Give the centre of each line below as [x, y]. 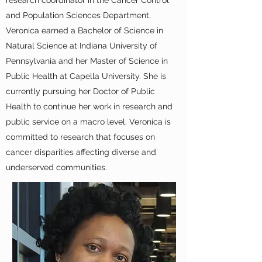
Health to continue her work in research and [89, 106]
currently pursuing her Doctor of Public [80, 91]
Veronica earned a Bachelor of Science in [85, 30]
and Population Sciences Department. [78, 15]
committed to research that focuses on [80, 137]
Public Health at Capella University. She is [86, 76]
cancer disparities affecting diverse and [81, 152]
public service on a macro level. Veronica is [88, 122]
